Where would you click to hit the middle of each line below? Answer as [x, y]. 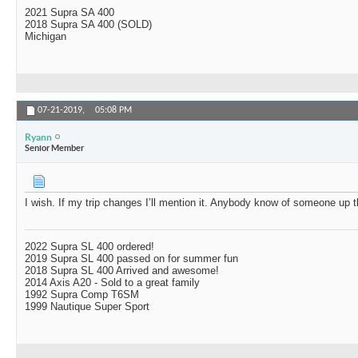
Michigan [46, 37]
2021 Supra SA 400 [70, 13]
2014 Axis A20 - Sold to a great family [112, 283]
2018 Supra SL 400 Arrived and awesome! [122, 271]
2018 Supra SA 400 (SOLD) [88, 25]
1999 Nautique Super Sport [87, 307]
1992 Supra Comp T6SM [82, 295]
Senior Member [54, 147]
